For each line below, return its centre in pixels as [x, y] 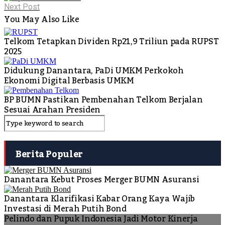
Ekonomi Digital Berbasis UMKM [69, 81]
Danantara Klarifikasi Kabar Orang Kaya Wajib [99, 199]
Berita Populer [49, 154]
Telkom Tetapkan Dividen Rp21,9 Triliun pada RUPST [111, 41]
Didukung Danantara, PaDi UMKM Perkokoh [94, 71]
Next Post [22, 7]
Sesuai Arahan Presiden [52, 110]
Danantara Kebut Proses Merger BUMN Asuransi [102, 180]
